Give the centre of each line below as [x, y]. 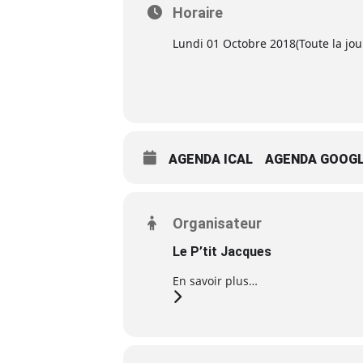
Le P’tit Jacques [222, 252]
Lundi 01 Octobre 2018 [234, 43]
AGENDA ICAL [211, 159]
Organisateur [217, 223]
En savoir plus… [215, 281]
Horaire [198, 13]
